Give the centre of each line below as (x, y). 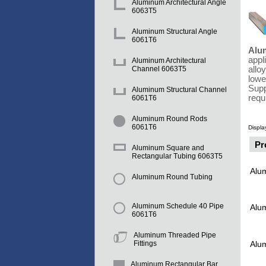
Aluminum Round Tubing (172, 177)
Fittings (145, 244)
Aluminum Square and (168, 148)
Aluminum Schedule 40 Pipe (178, 206)
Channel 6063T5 (159, 69)
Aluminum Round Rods (170, 119)
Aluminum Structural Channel (179, 90)
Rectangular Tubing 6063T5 (177, 156)
